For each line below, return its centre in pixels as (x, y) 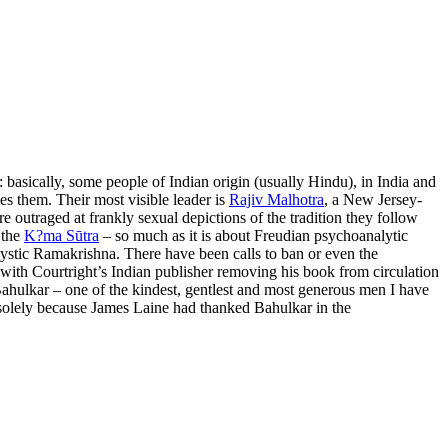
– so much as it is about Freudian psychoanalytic (253, 236)
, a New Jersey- (373, 200)
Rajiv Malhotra (276, 200)
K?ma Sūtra (61, 236)
